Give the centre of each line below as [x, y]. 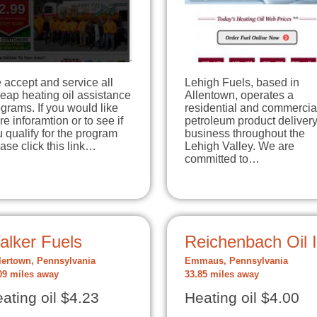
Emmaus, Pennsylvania [236, 261]
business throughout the [245, 133]
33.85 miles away [222, 274]
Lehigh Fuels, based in [242, 82]
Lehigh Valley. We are [240, 146]
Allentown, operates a [239, 95]
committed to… [222, 158]
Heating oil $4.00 [242, 298]
